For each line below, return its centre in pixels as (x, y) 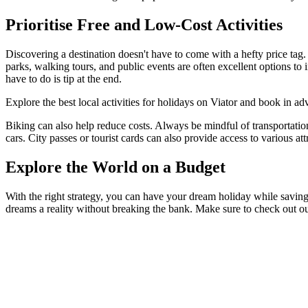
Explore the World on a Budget (115, 167)
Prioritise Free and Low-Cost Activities (144, 24)
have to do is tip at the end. (64, 78)
